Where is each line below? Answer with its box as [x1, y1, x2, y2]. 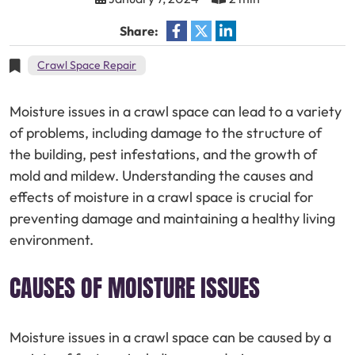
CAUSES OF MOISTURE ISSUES [10, 269, 260, 306]
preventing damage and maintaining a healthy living [10, 208, 335, 227]
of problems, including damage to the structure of [10, 123, 322, 142]
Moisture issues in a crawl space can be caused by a [10, 327, 331, 346]
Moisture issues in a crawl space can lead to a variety [10, 101, 342, 120]
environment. [10, 230, 94, 249]
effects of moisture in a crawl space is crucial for [10, 187, 314, 206]
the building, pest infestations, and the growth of [10, 144, 317, 163]
